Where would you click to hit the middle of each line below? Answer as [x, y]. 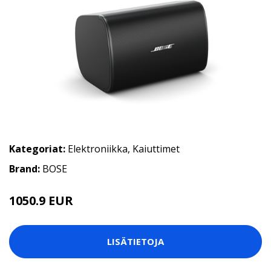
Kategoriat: [37, 149]
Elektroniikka [98, 149]
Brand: [26, 168]
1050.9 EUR [41, 200]
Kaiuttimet [156, 149]
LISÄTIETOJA [135, 241]
